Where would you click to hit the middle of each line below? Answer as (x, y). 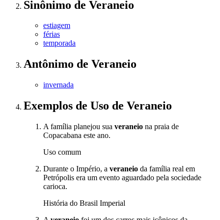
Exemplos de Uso (68, 106)
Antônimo (50, 64)
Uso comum (62, 152)
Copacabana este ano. (77, 136)
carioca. (55, 187)
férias (52, 34)
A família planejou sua (79, 127)
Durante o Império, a (76, 169)
